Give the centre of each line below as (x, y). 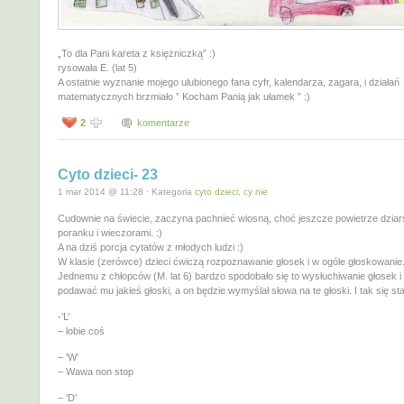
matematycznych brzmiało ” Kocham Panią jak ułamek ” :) (184, 97)
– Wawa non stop (96, 371)
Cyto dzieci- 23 (108, 175)
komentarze (163, 123)
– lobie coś (81, 331)
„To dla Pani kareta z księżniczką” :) (137, 54)
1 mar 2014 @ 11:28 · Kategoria (126, 192)
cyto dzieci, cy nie (231, 192)
